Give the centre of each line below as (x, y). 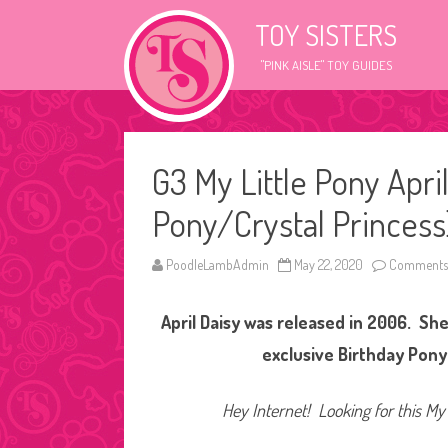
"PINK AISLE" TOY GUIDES (326, 65)
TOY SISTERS (326, 35)
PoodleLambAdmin (217, 264)
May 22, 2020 (328, 264)
